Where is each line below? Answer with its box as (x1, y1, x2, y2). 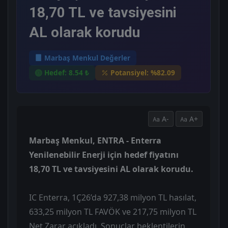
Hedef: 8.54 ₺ (44, 68, 89, 78)
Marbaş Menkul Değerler (44, 52, 130, 63)
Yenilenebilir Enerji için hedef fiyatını (29, 149, 179, 160)
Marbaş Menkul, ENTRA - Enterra (29, 134, 161, 146)
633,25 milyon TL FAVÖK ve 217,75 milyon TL (29, 206, 196, 217)
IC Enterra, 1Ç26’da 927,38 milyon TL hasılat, (29, 191, 196, 203)
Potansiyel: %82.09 (110, 68, 175, 78)
